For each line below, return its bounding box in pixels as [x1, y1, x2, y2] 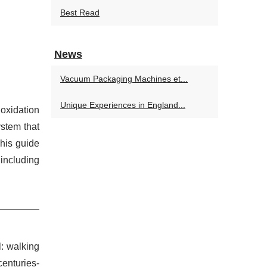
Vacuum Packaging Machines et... [60, 74, 188, 83]
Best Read [60, 8, 100, 17]
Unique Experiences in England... [60, 100, 185, 110]
